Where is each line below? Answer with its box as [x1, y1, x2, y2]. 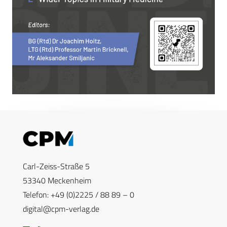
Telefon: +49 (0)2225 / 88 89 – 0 [23, 188, 134, 201]
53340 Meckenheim [23, 174, 91, 187]
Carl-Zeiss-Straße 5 [23, 160, 90, 173]
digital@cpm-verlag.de [23, 203, 99, 215]
